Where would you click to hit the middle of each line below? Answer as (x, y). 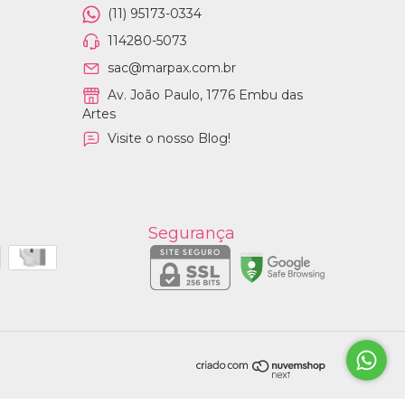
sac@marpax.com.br (172, 67)
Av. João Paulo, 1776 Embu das (203, 94)
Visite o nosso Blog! (169, 138)
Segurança (191, 233)
